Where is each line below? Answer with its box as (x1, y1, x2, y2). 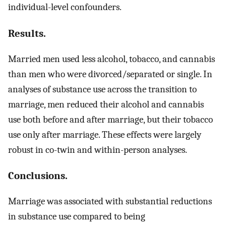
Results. (8, 27, 46, 39)
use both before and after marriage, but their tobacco (8, 114, 213, 125)
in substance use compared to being (8, 211, 145, 222)
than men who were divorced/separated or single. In (8, 68, 212, 80)
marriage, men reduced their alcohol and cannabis (8, 98, 204, 110)
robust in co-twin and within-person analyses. (8, 144, 187, 155)
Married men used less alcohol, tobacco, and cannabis (8, 53, 215, 65)
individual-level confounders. (8, 2, 122, 13)
